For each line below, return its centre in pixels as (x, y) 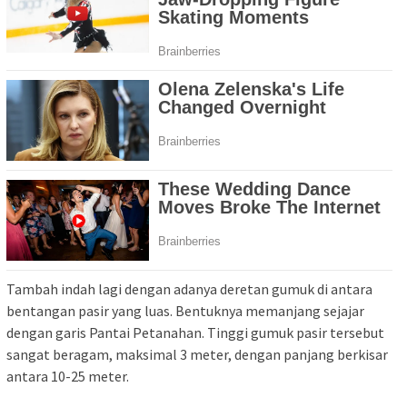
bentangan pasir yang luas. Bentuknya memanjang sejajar (185, 310)
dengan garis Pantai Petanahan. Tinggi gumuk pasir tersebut (195, 332)
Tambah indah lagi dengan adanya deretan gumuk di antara (189, 288)
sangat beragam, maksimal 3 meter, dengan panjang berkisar (197, 354)
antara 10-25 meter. (68, 376)
